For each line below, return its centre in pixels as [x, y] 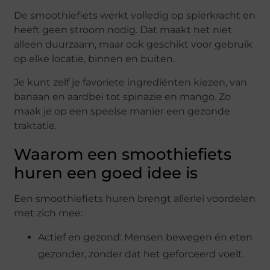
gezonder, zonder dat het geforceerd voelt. [141, 254]
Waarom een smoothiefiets [123, 154]
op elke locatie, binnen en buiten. [95, 59]
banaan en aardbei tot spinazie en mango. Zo [123, 96]
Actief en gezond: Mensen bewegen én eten [146, 237]
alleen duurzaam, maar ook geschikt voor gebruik [133, 45]
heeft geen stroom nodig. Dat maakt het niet [123, 30]
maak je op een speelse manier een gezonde [122, 111]
